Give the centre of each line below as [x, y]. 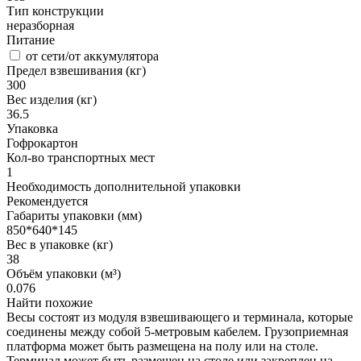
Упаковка [32, 129]
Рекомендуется [47, 201]
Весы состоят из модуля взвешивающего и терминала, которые [180, 317]
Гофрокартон [42, 143]
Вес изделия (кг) [52, 100]
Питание [31, 40]
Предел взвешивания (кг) [76, 71]
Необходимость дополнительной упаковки [124, 187]
